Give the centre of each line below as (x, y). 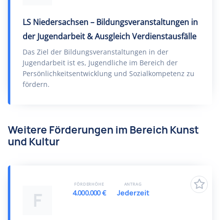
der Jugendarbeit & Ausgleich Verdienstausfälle (110, 36)
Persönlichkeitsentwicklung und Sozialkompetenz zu (109, 73)
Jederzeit (133, 193)
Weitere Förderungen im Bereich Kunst (103, 130)
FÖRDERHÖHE (89, 184)
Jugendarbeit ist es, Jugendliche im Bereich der (100, 63)
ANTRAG (133, 184)
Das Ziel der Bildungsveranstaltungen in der (96, 52)
